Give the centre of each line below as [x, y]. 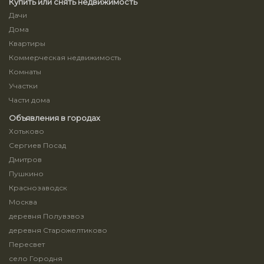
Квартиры [27, 43]
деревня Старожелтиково [58, 230]
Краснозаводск [38, 188]
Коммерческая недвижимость [65, 57]
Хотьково [27, 131]
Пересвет [27, 244]
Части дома [29, 100]
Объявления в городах [55, 118]
